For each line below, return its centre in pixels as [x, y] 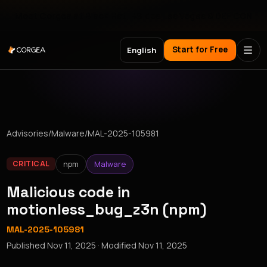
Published [27, 245]
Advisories [28, 133]
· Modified [117, 245]
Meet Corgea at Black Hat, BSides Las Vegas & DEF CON [133, 15]
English [142, 50]
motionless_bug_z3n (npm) [107, 209]
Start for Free [200, 50]
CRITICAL [31, 164]
